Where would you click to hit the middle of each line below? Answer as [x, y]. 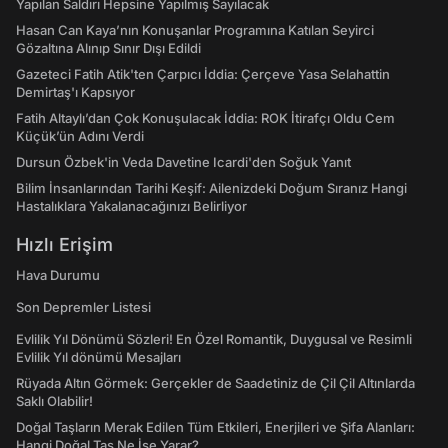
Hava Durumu [58, 275]
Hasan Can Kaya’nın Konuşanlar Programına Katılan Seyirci [195, 30]
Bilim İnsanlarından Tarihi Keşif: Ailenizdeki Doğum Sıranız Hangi [211, 188]
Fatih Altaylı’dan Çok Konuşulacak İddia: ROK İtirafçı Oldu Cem [205, 118]
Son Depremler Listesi [83, 307]
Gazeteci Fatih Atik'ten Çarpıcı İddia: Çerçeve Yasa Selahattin [203, 74]
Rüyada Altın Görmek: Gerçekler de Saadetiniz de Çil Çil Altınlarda [215, 383]
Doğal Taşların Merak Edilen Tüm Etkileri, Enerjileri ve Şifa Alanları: [215, 427]
